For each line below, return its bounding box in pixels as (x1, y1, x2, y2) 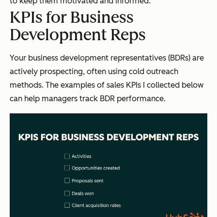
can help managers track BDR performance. (10, 94, 166, 104)
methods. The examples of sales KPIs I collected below (10, 80, 203, 90)
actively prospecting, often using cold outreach (10, 67, 178, 77)
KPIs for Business (10, 8, 134, 27)
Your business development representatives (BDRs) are (10, 53, 204, 63)
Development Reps (10, 26, 146, 45)
